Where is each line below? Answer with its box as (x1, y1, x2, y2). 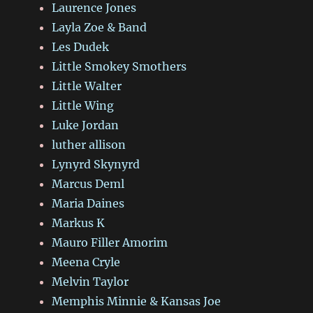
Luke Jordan (52, 117, 119, 132)
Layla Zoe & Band (52, 20, 147, 34)
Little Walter (52, 78, 122, 93)
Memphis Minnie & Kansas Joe (52, 293, 221, 308)
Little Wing (52, 98, 115, 112)
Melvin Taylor (52, 274, 129, 289)
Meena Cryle (52, 254, 121, 269)
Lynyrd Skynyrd (52, 156, 140, 171)
